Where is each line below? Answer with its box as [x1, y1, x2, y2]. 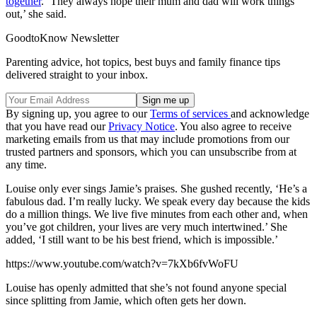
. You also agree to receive [175, 120, 292, 133]
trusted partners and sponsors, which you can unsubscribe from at [6, 146, 296, 158]
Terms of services [150, 108, 231, 120]
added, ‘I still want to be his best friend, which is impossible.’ [6, 234, 278, 246]
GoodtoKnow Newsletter [6, 32, 119, 45]
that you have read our [6, 120, 108, 133]
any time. [6, 158, 47, 171]
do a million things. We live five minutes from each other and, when [6, 208, 308, 221]
